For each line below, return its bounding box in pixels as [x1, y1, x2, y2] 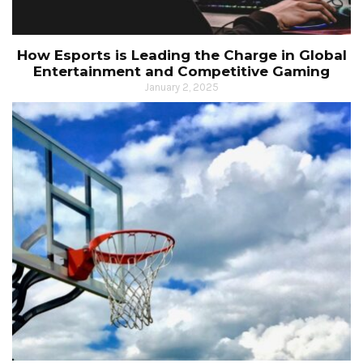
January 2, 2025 [144, 81, 219, 94]
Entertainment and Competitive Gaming [33, 63, 330, 80]
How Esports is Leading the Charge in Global [16, 47, 347, 64]
